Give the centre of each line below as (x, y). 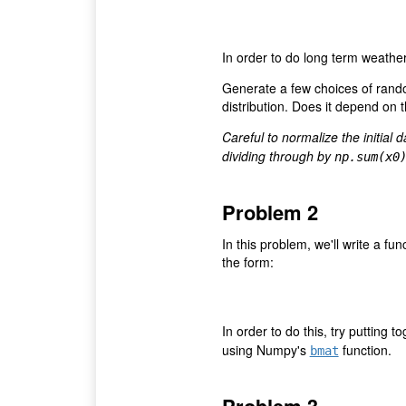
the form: (247, 261)
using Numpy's (266, 350)
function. (365, 350)
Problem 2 (270, 212)
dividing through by (278, 155)
